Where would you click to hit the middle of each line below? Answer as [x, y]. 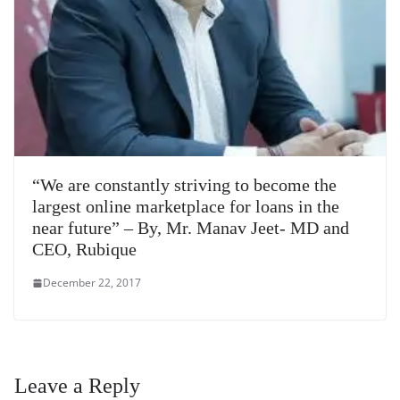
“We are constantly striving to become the [184, 185]
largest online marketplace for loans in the [186, 207]
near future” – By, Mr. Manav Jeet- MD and [191, 228]
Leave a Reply [77, 386]
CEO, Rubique [84, 250]
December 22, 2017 [92, 283]
